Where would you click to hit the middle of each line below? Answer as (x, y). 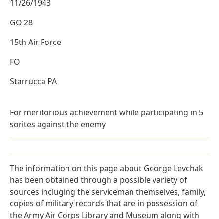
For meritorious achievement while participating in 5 (107, 113)
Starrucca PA (33, 81)
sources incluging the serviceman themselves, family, (108, 192)
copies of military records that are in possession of (104, 204)
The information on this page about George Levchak (107, 168)
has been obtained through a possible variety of (99, 180)
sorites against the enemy (58, 124)
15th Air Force (35, 42)
